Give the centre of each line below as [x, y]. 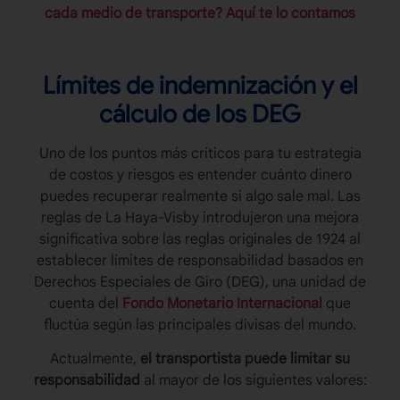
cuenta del [86, 303]
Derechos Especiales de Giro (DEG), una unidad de [200, 282]
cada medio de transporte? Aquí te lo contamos [200, 13]
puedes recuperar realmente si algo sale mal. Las [200, 196]
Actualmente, [95, 359]
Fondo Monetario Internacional [222, 303]
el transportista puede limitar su [245, 359]
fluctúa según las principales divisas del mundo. [200, 325]
